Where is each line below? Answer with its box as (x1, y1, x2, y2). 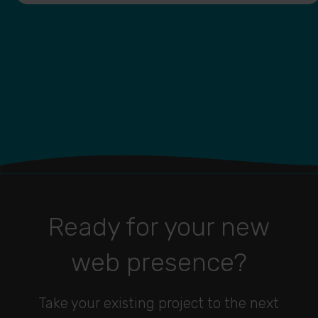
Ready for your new (48, 212, 270, 243)
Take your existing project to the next (38, 295, 280, 312)
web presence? (71, 247, 247, 278)
